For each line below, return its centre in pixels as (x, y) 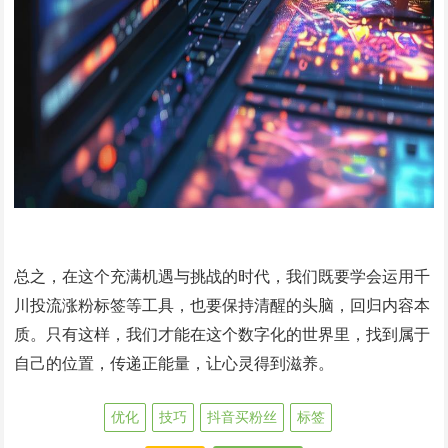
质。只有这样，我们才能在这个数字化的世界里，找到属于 (222, 335)
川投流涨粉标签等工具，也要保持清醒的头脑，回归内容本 (222, 306)
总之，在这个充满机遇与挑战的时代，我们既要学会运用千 (222, 277)
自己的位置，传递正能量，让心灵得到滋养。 (174, 364)
